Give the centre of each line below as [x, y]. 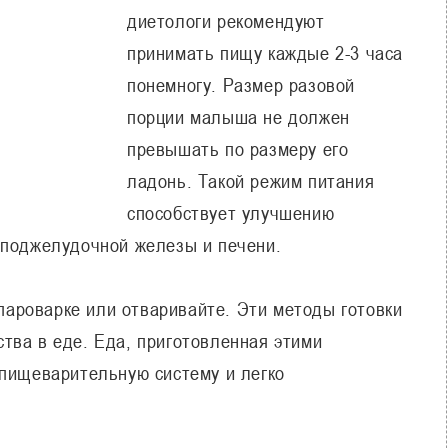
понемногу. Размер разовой [241, 84]
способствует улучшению [231, 212]
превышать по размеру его [238, 148]
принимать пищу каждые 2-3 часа [265, 52]
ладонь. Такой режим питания [251, 180]
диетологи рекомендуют [226, 20]
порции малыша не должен [238, 116]
